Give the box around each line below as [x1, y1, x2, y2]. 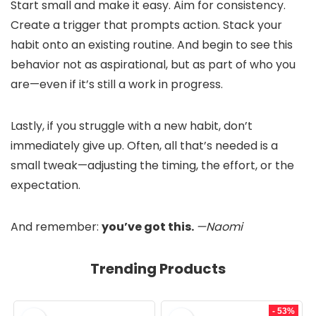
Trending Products [90, 259, 226, 279]
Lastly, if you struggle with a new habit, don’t [11, 118, 253, 134]
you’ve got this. [102, 219, 196, 235]
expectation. [11, 177, 80, 193]
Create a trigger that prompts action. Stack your [11, 17, 282, 33]
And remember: [11, 219, 102, 235]
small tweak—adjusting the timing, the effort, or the [11, 157, 294, 174]
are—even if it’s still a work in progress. [11, 76, 223, 92]
